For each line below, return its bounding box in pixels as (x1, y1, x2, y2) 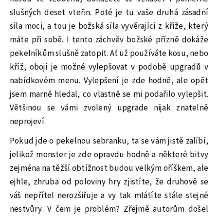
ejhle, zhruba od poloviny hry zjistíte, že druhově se (10, 176, 208, 188)
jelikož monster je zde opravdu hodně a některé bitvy (10, 149, 208, 161)
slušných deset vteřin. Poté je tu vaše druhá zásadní (10, 6, 208, 18)
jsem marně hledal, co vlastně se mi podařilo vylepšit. (10, 88, 208, 100)
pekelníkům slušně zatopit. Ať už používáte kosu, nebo (10, 47, 208, 59)
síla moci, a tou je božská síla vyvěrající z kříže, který (10, 20, 208, 32)
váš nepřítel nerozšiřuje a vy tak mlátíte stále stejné (10, 190, 208, 202)
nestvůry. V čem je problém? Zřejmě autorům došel (10, 203, 208, 216)
